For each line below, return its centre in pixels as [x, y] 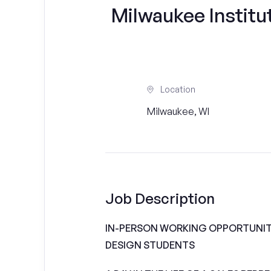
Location [178, 89]
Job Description [160, 198]
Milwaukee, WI [178, 111]
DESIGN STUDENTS [150, 245]
